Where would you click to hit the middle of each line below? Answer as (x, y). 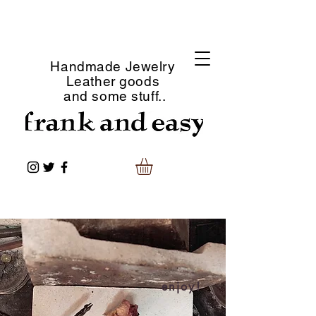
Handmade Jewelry (113, 66)
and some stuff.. (113, 96)
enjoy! (181, 286)
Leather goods (113, 81)
